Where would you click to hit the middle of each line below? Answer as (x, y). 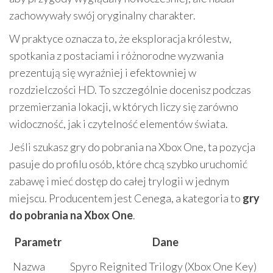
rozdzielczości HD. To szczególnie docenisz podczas (130, 90)
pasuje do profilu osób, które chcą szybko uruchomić (128, 164)
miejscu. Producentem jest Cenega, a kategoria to (126, 198)
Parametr (38, 242)
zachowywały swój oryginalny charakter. (102, 15)
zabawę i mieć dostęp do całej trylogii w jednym (119, 181)
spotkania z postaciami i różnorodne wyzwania (116, 55)
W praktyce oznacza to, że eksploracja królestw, (120, 38)
